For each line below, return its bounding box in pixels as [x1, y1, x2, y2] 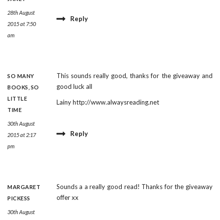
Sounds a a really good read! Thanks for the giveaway [56, 183, 213, 191]
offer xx [56, 193, 79, 202]
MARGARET [7, 184, 40, 191]
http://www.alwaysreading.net [72, 98, 159, 107]
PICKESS [7, 195, 30, 202]
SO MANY [7, 73, 34, 80]
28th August [7, 9, 35, 16]
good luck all [56, 82, 92, 91]
